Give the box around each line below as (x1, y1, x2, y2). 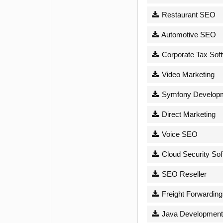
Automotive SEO (159, 30, 216, 39)
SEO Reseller (159, 169, 207, 178)
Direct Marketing (159, 110, 216, 118)
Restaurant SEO (159, 10, 216, 19)
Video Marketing (159, 70, 215, 79)
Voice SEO (159, 129, 198, 138)
